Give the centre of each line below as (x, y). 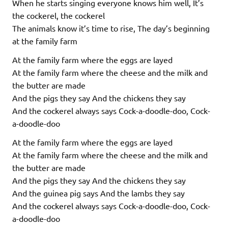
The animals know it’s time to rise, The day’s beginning (111, 28)
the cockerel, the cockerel (59, 15)
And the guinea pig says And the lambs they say (98, 193)
